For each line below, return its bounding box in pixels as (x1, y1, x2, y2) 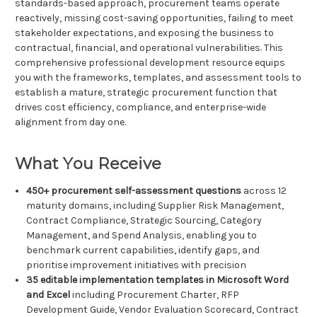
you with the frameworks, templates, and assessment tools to (15, 71, 301, 84)
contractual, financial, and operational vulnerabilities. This (15, 42, 283, 54)
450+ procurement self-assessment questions (26, 185, 242, 197)
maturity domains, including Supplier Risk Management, (26, 200, 284, 212)
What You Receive (15, 154, 161, 174)
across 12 (241, 185, 287, 197)
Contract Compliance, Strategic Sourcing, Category (26, 214, 263, 227)
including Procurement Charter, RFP (70, 289, 240, 301)
